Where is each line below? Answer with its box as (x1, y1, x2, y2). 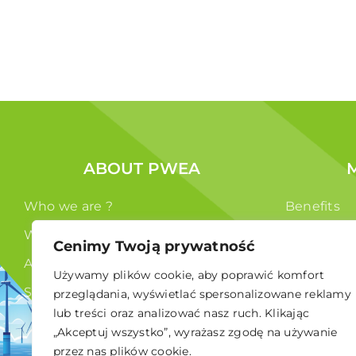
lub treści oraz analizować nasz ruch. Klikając (53, 306, 310, 320)
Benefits (285, 199, 340, 215)
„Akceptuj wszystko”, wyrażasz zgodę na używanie (53, 325, 338, 339)
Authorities (24, 256, 97, 272)
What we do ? (24, 227, 114, 243)
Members (285, 227, 348, 243)
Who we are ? (24, 199, 113, 215)
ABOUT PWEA (83, 159, 200, 179)
